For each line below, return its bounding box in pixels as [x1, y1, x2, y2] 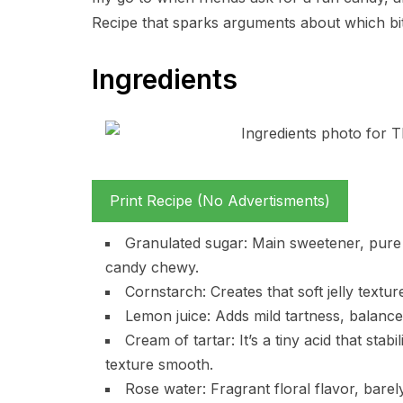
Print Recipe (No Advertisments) [110, 192, 330, 210]
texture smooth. [105, 355, 213, 373]
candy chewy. [105, 258, 199, 276]
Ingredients [92, 63, 237, 95]
